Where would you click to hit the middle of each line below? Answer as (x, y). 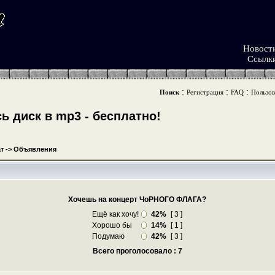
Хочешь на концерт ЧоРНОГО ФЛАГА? (137, 199)
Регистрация (205, 92)
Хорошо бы (112, 225)
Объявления (35, 149)
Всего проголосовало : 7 (137, 251)
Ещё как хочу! (115, 214)
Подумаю (108, 236)
